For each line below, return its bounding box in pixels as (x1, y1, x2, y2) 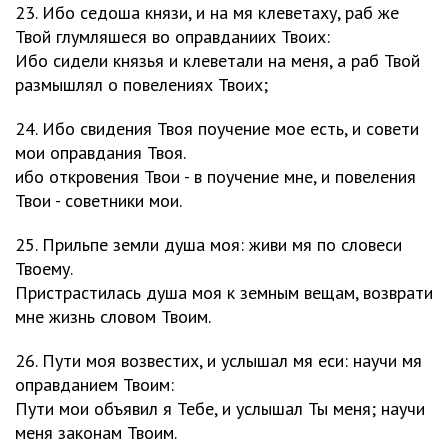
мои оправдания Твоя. (15, 141, 186, 164)
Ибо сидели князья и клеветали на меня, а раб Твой (15, 49, 420, 72)
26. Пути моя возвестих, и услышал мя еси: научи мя (15, 349, 422, 372)
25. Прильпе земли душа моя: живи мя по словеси (15, 233, 402, 256)
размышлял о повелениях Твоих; (15, 73, 268, 96)
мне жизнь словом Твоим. (15, 305, 211, 328)
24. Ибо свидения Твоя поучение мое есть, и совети (15, 117, 419, 140)
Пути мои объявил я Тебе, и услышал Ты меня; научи (15, 397, 425, 420)
